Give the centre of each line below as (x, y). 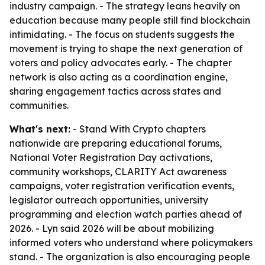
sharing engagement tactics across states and (115, 91)
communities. (39, 105)
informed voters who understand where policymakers (131, 243)
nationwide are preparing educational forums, (116, 143)
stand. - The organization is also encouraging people (130, 257)
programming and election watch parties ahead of (126, 214)
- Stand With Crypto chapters (138, 129)
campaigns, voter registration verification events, (122, 186)
